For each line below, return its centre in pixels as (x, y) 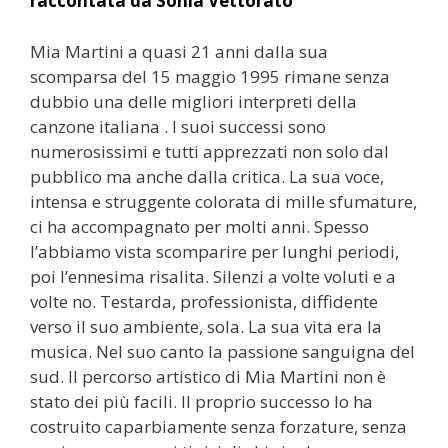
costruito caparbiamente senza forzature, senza (218, 426)
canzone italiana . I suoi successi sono (178, 126)
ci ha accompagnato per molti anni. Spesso (199, 226)
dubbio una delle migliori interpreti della (193, 101)
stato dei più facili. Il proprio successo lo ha (201, 401)
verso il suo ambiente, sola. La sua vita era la (206, 326)
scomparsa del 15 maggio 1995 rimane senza (210, 76)
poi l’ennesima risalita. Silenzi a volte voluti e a (213, 276)
